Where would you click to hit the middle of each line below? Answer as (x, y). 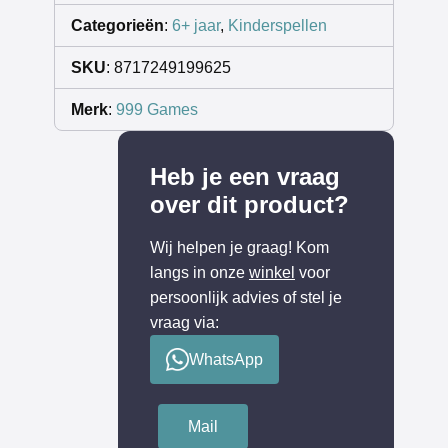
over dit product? (249, 205)
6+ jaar (196, 26)
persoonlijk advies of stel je (246, 298)
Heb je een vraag (245, 177)
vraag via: (184, 323)
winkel (272, 273)
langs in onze (199, 273)
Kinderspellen (277, 26)
